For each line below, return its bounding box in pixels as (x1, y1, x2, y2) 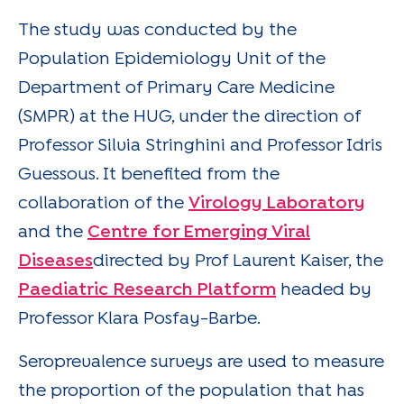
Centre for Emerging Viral (87, 224, 310, 240)
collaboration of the (18, 195, 188, 211)
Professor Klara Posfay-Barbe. (18, 310, 261, 326)
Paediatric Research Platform (18, 281, 276, 298)
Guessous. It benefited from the (18, 166, 280, 182)
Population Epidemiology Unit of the (18, 50, 326, 67)
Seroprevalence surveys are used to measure (18, 353, 384, 370)
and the (18, 224, 87, 240)
